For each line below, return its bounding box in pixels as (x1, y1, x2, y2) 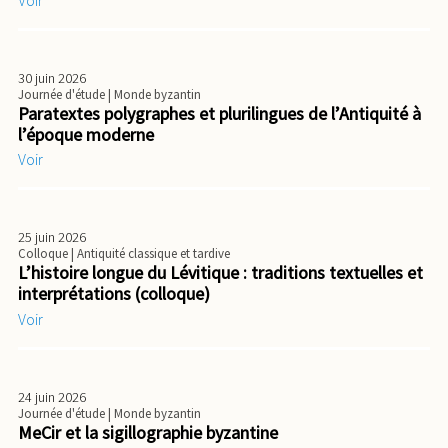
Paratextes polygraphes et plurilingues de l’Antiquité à (18, 101, 421, 125)
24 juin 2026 (18, 387, 86, 406)
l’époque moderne (18, 122, 154, 146)
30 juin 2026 (18, 68, 86, 87)
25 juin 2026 (18, 228, 86, 247)
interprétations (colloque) (18, 282, 210, 306)
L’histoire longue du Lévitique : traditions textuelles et (18, 261, 423, 285)
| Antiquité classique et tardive (71, 245, 230, 263)
